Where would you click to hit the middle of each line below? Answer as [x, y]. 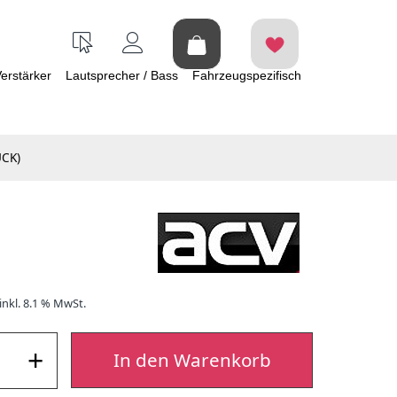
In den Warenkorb [192, 360]
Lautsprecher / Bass [122, 75]
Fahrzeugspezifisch [247, 75]
